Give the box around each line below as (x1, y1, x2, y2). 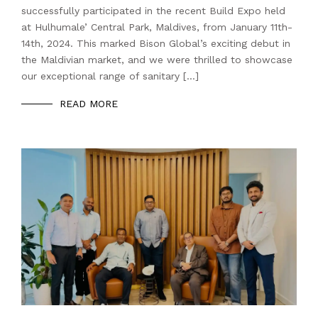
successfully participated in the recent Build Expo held (21, 5, 285, 17)
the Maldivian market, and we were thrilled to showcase (21, 54, 292, 66)
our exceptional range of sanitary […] (21, 70, 199, 82)
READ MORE (60, 98, 118, 110)
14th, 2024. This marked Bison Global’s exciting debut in (21, 38, 290, 50)
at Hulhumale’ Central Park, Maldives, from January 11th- (21, 21, 292, 33)
